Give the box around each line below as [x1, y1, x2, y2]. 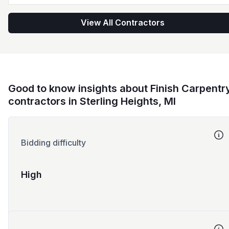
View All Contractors [81, 17, 165, 28]
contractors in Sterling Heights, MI [8, 95, 176, 108]
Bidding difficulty [21, 138, 86, 148]
